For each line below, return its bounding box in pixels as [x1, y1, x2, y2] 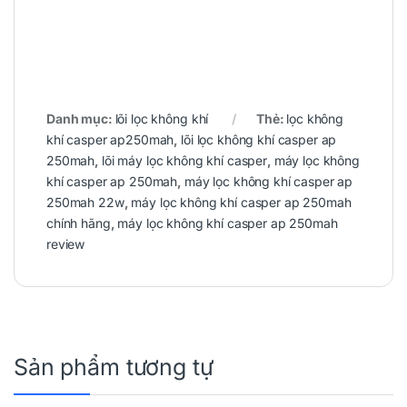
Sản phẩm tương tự [14, 352, 213, 381]
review [46, 235, 85, 252]
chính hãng [46, 214, 111, 231]
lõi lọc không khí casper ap [181, 131, 337, 147]
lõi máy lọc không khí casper [101, 152, 267, 168]
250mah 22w [46, 194, 124, 210]
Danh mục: [46, 110, 115, 126]
